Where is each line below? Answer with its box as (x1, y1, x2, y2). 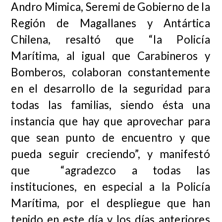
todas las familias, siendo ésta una (11, 98, 210, 111)
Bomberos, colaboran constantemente (11, 65, 210, 79)
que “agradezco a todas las (11, 163, 210, 177)
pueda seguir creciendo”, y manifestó (11, 147, 210, 161)
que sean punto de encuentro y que (11, 130, 210, 144)
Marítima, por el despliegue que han (11, 196, 210, 210)
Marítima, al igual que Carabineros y (11, 49, 210, 62)
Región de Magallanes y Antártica (11, 16, 210, 30)
